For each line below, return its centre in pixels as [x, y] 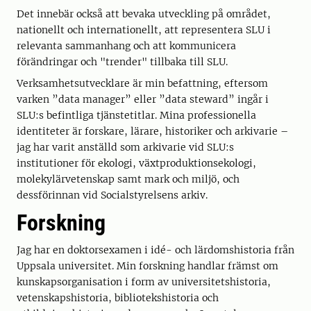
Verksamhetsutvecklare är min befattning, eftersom [142, 83]
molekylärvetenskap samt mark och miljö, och [128, 179]
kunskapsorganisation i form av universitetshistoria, [144, 282]
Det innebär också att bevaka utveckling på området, [144, 14]
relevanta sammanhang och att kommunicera [126, 46]
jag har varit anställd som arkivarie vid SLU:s [125, 147]
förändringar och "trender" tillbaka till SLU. [131, 62]
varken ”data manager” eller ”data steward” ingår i [143, 99]
